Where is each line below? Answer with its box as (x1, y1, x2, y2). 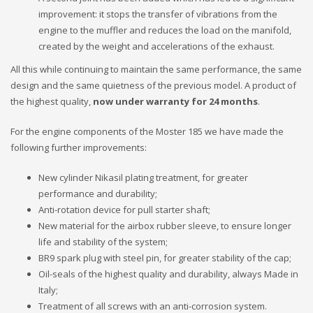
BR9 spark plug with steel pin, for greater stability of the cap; (38, 251, 291, 264)
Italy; (38, 283, 58, 296)
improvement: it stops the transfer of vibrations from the (38, 7, 277, 20)
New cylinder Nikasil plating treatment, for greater (38, 170, 248, 184)
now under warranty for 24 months (93, 94, 258, 108)
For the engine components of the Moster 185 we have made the (10, 124, 284, 138)
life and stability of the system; (38, 235, 168, 248)
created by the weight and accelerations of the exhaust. (38, 39, 275, 52)
